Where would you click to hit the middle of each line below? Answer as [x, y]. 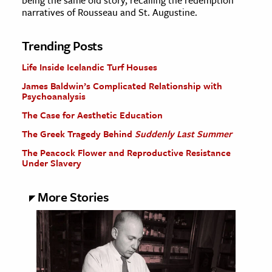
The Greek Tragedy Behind [78, 134]
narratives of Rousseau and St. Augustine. [110, 12]
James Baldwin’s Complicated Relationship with [122, 86]
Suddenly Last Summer [183, 134]
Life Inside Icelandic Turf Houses [90, 67]
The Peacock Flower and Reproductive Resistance [126, 153]
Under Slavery [52, 163]
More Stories [73, 197]
